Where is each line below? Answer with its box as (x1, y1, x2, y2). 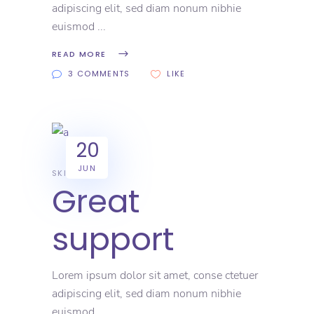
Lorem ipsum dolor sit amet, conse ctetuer (52, 268, 258, 284)
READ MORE (52, 48, 107, 60)
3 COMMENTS (68, 68, 130, 80)
